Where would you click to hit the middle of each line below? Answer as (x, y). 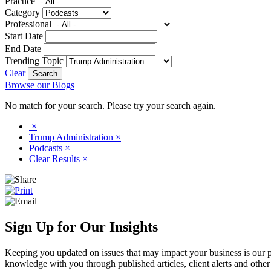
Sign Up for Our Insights (81, 227)
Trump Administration (72, 137)
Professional (28, 24)
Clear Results (56, 158)
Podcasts (47, 148)
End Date (23, 48)
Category (22, 12)
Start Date (24, 36)
